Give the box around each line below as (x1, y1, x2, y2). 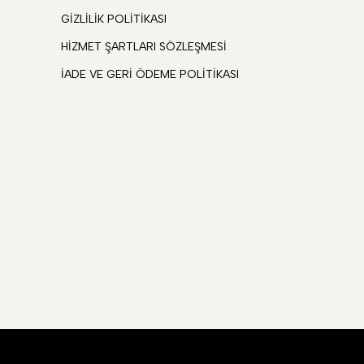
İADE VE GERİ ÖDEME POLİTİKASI (61, 67, 239, 81)
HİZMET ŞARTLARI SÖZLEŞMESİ (61, 40, 227, 54)
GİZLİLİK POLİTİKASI (61, 12, 167, 26)
